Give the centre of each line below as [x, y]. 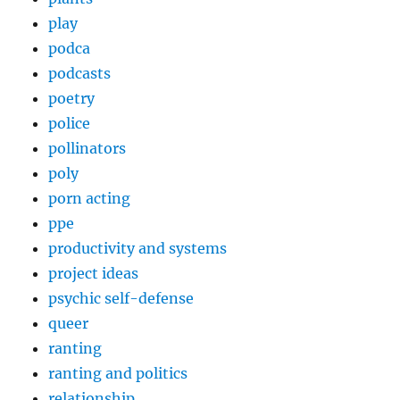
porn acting [90, 199]
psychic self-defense [121, 299]
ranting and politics [118, 374]
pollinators [87, 149]
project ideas [94, 274]
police [70, 124]
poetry [72, 99]
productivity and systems [138, 249]
